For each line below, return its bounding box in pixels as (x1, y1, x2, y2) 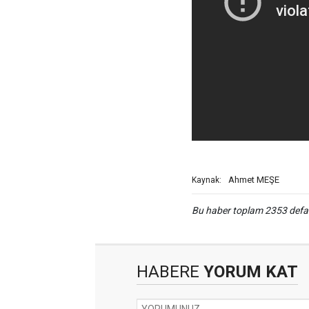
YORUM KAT (199, 262, 298, 281)
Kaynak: (192, 175, 221, 185)
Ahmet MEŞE (228, 175, 279, 185)
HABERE (137, 262, 199, 281)
